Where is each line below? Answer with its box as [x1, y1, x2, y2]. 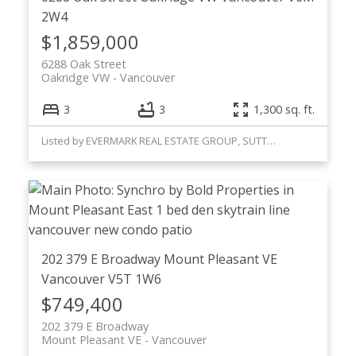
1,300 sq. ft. [253, 102, 315, 118]
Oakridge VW [41, 70, 110, 86]
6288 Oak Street [41, 56, 126, 72]
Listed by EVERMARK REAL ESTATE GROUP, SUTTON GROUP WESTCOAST [266, 133, 276, 148]
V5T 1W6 [107, 269, 161, 288]
